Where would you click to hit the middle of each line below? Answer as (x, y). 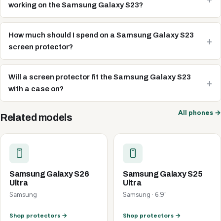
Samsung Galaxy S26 (49, 174)
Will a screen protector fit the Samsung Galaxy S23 (100, 77)
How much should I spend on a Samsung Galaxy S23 (101, 35)
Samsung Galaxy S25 (163, 174)
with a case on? (36, 89)
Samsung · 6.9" (145, 194)
